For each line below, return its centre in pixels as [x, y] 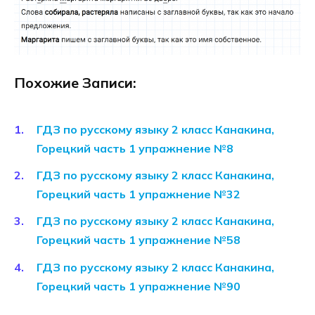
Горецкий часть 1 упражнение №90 [139, 286]
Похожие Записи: [75, 82]
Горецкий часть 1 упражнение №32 [139, 194]
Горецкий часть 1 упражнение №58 [139, 240]
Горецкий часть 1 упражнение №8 [135, 149]
